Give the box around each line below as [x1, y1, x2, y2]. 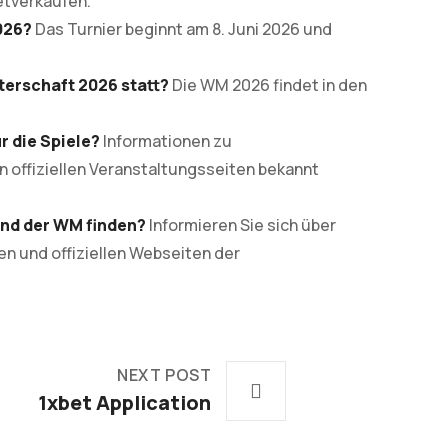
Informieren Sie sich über [146, 214, 336, 236]
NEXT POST [117, 364, 212, 386]
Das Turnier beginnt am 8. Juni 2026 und [32, 18, 332, 40]
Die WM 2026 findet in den [169, 74, 367, 96]
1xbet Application [38, 389, 212, 416]
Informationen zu [100, 130, 232, 152]
